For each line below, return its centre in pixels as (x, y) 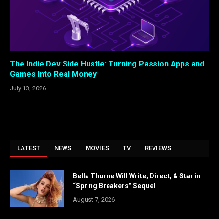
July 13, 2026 (28, 88)
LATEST (29, 148)
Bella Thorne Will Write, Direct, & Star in (137, 176)
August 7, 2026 (94, 199)
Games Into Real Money (53, 74)
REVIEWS (158, 148)
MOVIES (97, 148)
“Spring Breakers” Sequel (114, 186)
